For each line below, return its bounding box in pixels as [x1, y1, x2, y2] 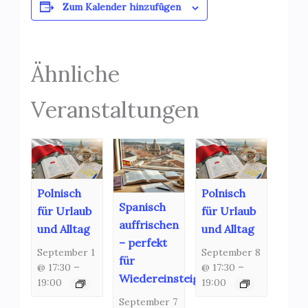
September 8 [201, 246, 261, 259]
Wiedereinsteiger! [119, 271, 214, 285]
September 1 [36, 246, 95, 259]
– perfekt [119, 235, 168, 250]
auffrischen [119, 217, 179, 232]
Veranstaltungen [30, 96, 199, 124]
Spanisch [119, 199, 166, 214]
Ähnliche [30, 60, 120, 89]
